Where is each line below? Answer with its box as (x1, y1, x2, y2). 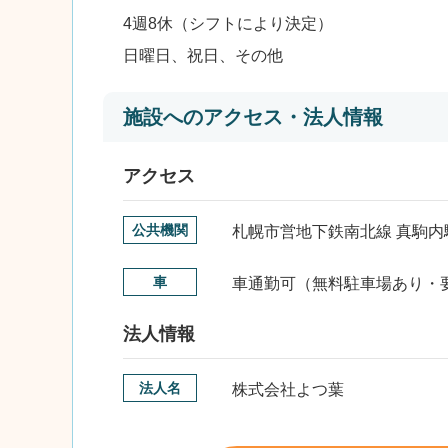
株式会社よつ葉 (232, 381, 344, 398)
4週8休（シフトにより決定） (123, 15, 333, 32)
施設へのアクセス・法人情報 (123, 106, 383, 128)
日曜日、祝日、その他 (123, 47, 283, 64)
